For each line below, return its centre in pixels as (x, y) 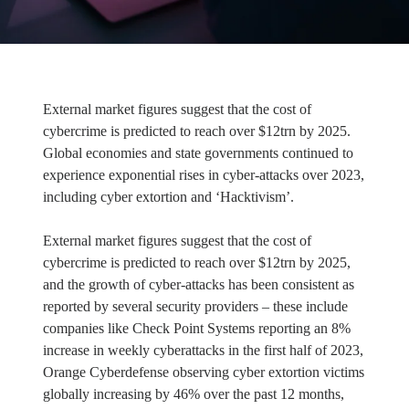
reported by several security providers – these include (195, 307)
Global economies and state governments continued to (198, 153)
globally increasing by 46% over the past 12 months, (193, 394)
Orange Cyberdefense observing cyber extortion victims (203, 372)
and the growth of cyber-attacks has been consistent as (198, 285)
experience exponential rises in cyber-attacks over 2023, (203, 175)
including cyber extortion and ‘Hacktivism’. (168, 197)
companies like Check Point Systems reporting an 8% (196, 329)
